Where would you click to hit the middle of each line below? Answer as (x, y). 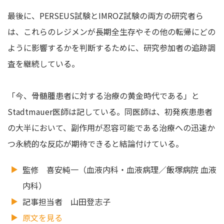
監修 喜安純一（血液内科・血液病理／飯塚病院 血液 (119, 169)
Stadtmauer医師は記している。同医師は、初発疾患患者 (110, 111)
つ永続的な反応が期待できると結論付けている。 (95, 143)
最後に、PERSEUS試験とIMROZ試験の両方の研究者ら (105, 15)
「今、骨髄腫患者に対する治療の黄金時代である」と (103, 95)
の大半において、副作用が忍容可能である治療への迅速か (111, 127)
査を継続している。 (43, 63)
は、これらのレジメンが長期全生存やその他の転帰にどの (111, 31)
